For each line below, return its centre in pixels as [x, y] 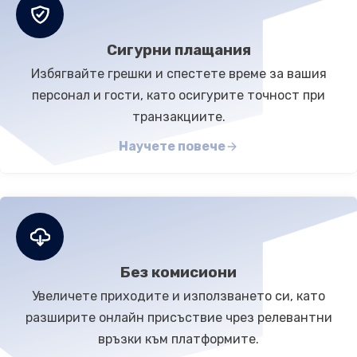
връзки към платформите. [178, 339]
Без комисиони [178, 273]
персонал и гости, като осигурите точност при [178, 96]
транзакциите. [178, 117]
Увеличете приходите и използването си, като [178, 296]
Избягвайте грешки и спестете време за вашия [178, 74]
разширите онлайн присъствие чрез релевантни [178, 318]
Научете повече [172, 147]
